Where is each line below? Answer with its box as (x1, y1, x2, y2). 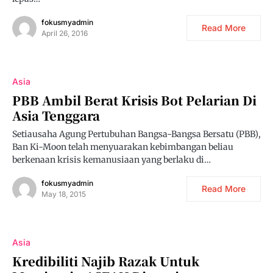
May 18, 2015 (41, 190, 86, 199)
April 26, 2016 (41, 29, 88, 38)
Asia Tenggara (12, 107, 100, 125)
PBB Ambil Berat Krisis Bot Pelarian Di (12, 91, 257, 110)
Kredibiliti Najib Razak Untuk (12, 252, 199, 271)
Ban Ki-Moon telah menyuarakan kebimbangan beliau (12, 141, 233, 153)
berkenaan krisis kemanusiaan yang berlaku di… (12, 154, 211, 166)
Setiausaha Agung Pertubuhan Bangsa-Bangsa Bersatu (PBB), (12, 129, 261, 140)
